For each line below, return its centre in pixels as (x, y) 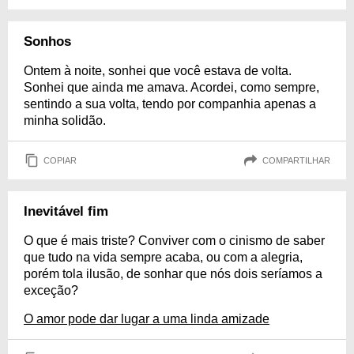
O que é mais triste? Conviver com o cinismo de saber (174, 241)
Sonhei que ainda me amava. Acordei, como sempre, (171, 88)
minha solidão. (65, 121)
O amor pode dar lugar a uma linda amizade (147, 319)
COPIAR (60, 160)
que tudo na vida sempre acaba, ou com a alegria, (163, 258)
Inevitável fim (66, 212)
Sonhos (47, 42)
